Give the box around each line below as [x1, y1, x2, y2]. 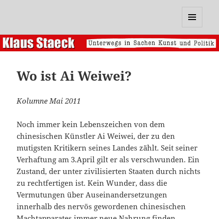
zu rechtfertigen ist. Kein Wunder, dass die [17, 178, 168, 188]
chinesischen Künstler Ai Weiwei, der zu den [17, 131, 175, 141]
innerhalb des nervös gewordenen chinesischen [17, 201, 186, 212]
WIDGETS [182, 44, 210, 52]
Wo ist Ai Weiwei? [17, 67, 132, 85]
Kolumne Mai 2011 [17, 96, 81, 106]
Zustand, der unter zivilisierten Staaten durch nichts [17, 166, 201, 176]
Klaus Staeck [17, 6, 85, 21]
